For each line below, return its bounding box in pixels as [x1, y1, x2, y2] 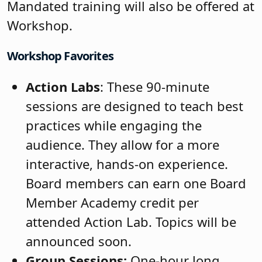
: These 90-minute [100, 78, 209, 96]
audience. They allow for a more [26, 136, 219, 154]
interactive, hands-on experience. [26, 155, 228, 173]
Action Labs [26, 78, 100, 96]
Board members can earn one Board [26, 174, 246, 192]
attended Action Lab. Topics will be [26, 213, 236, 231]
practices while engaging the [26, 116, 202, 135]
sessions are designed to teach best [26, 97, 243, 115]
